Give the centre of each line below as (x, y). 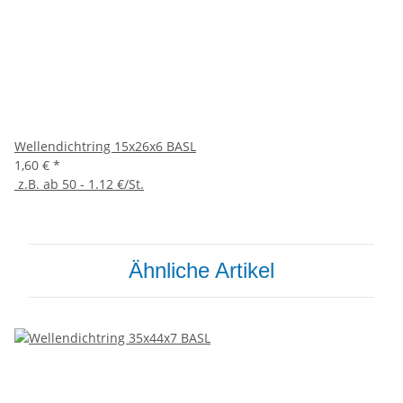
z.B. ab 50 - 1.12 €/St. (79, 184)
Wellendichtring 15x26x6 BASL (105, 147)
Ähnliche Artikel (201, 271)
